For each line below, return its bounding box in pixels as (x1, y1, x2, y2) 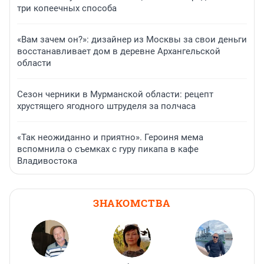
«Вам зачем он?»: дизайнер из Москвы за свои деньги (17, 34, 247, 45)
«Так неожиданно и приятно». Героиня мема (17, 131, 203, 143)
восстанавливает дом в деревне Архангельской (17, 45, 220, 57)
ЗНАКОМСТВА (93, 196, 171, 210)
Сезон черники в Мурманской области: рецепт (17, 88, 213, 100)
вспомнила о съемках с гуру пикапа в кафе (17, 143, 199, 154)
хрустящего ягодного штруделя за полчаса (17, 100, 196, 111)
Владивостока (17, 155, 77, 166)
